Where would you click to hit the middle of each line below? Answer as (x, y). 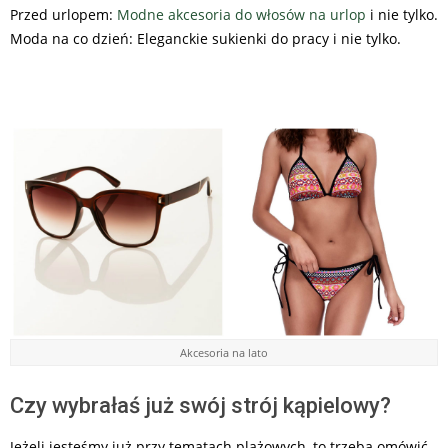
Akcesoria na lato (224, 353)
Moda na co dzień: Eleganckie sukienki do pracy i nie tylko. (205, 39)
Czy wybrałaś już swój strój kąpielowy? (200, 406)
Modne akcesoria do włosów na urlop (241, 15)
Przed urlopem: (63, 15)
